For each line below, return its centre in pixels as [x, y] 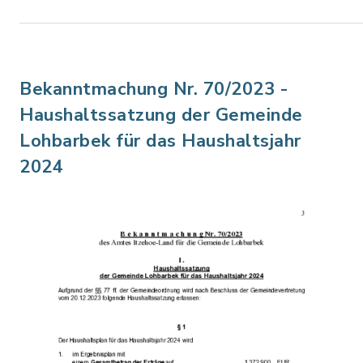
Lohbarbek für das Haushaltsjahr [160, 141]
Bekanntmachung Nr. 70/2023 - [154, 90]
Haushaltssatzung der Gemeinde [161, 115]
